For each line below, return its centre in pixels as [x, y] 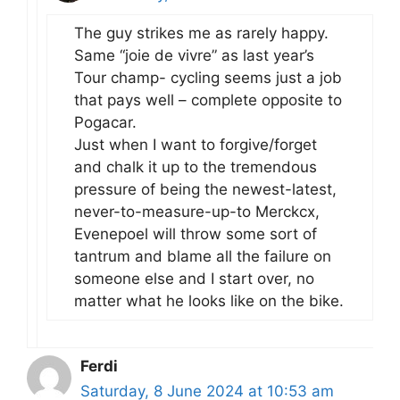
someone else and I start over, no [194, 278]
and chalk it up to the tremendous [196, 167]
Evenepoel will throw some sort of [196, 233]
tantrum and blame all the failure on [203, 256]
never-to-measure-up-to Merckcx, [197, 211]
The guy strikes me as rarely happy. [201, 33]
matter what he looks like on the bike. [209, 300]
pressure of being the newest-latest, [205, 189]
